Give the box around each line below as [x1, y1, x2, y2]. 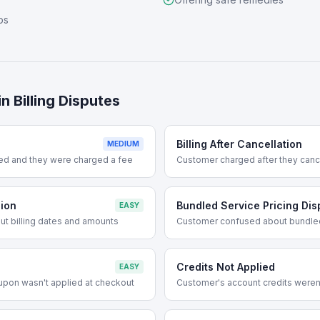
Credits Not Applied [176, 261, 275, 273]
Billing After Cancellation [176, 138, 302, 150]
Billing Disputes [14, 92, 120, 109]
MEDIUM [107, 139, 139, 148]
